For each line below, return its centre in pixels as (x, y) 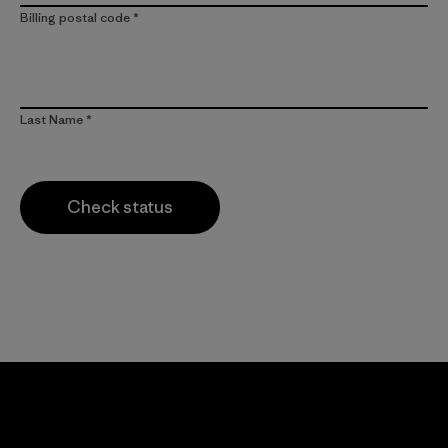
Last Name (51, 119)
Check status (120, 207)
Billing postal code (75, 17)
